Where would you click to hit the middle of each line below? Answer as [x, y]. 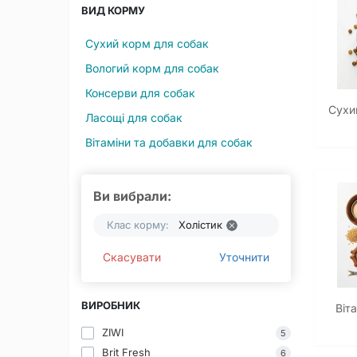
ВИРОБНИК [111, 306]
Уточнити [244, 257]
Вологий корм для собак [152, 68]
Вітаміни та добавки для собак [169, 143]
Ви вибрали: [132, 196]
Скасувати [132, 257]
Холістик [200, 225]
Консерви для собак [140, 92]
